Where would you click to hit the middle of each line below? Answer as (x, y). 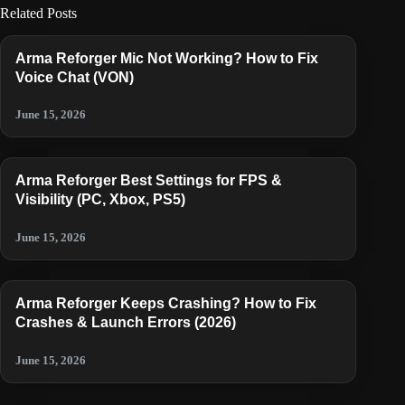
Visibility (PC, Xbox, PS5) (100, 199)
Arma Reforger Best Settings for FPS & (149, 180)
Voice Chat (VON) (75, 76)
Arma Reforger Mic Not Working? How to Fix (167, 57)
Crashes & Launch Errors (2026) (126, 322)
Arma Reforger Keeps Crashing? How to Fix (166, 303)
